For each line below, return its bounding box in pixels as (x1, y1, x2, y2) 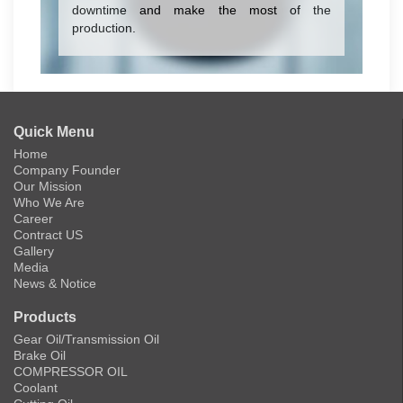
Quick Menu (13, 123, 94, 139)
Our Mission (13, 178, 82, 193)
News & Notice (13, 275, 96, 291)
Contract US (13, 227, 83, 242)
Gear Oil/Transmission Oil (13, 331, 159, 346)
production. (72, 20, 136, 35)
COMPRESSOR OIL (13, 363, 128, 379)
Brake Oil (13, 347, 66, 363)
